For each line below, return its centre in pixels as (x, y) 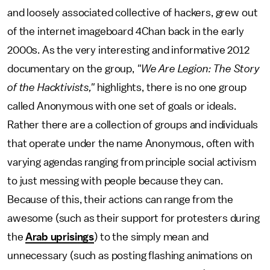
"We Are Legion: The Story (198, 69)
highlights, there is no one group (170, 87)
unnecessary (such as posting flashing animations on (130, 256)
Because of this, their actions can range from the (121, 199)
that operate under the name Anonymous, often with (131, 143)
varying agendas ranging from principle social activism (132, 162)
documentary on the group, (72, 69)
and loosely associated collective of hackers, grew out (133, 13)
